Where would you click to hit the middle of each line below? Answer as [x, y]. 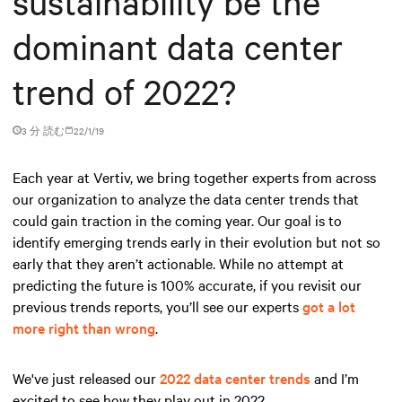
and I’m [335, 377]
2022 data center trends [235, 377]
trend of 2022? [124, 91]
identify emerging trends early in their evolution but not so [197, 241]
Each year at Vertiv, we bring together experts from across [194, 176]
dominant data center [178, 46]
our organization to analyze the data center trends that [186, 198]
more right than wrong [84, 327]
